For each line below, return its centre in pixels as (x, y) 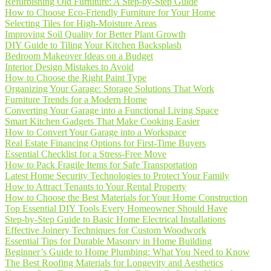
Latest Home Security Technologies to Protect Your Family (117, 176)
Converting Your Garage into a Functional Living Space (112, 110)
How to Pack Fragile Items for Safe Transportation (101, 165)
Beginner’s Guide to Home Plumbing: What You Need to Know (127, 252)
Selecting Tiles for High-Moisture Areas (81, 23)
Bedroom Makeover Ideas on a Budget (79, 56)
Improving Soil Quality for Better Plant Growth (95, 34)
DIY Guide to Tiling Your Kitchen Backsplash (93, 45)
